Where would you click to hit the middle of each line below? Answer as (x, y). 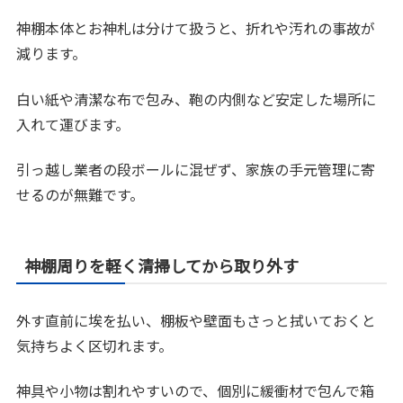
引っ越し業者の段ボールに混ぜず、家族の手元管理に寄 (196, 169)
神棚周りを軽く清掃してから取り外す (162, 265)
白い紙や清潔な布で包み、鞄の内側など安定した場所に (197, 99)
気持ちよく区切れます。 (95, 345)
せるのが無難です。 (81, 194)
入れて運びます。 (73, 124)
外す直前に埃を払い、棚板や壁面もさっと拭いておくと (197, 320)
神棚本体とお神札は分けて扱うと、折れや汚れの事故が (196, 28)
